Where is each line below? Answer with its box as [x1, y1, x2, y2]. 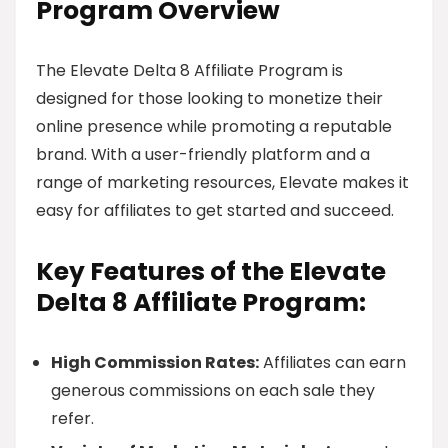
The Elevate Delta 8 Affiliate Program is [36, 59, 343, 82]
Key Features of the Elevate [36, 254, 386, 289]
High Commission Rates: [51, 351, 259, 374]
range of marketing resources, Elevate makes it [36, 171, 409, 194]
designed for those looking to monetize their [36, 87, 383, 110]
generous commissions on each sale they [51, 379, 375, 402]
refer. [51, 407, 94, 430]
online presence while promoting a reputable [36, 115, 392, 138]
